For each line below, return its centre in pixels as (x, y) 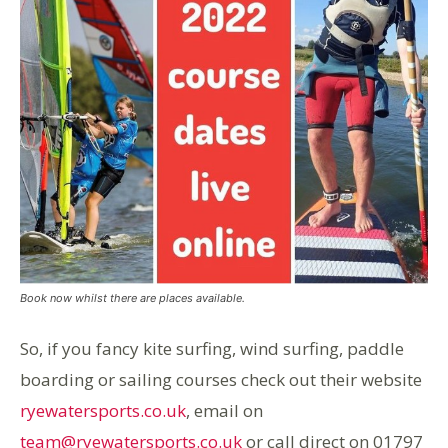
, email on (224, 411)
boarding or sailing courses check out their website (221, 380)
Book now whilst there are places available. (132, 298)
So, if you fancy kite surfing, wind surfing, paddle (212, 349)
